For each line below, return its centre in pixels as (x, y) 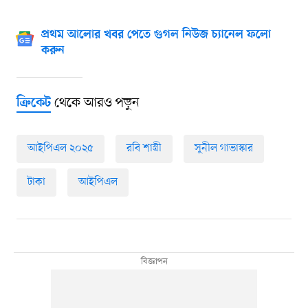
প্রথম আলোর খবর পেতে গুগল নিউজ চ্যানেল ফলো (156, 35)
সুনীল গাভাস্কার (223, 149)
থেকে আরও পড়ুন (95, 103)
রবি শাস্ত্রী (144, 149)
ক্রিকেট (33, 104)
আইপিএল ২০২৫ (60, 149)
